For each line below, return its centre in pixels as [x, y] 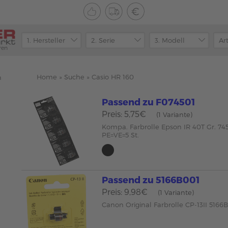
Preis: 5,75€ [124, 114]
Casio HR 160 [113, 77]
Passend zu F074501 [149, 102]
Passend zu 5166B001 [151, 179]
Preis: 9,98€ [125, 191]
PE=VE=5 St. [121, 135]
